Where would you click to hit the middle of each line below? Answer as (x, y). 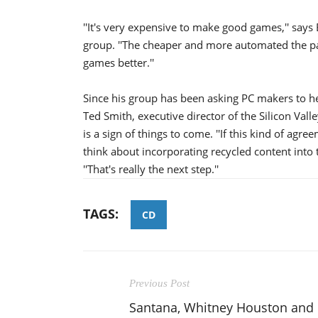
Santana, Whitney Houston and (221, 307)
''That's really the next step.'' (151, 169)
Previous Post (159, 283)
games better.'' (119, 62)
